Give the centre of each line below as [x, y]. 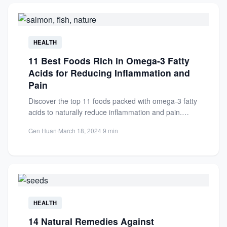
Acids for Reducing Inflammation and [109, 73]
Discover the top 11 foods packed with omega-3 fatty [113, 101]
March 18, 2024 [80, 130]
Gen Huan [43, 130]
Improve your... [52, 123]
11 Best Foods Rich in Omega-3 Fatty [109, 61]
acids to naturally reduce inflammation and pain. [105, 112]
